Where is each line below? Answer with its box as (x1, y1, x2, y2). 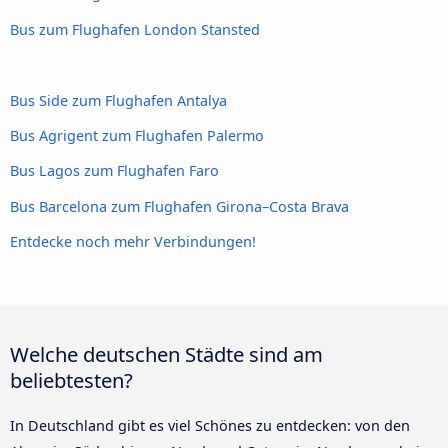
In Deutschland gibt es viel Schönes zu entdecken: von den (10, 416, 410, 436)
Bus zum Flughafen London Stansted (10, 19, 260, 39)
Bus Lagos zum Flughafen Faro (10, 161, 219, 181)
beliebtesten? (10, 366, 133, 395)
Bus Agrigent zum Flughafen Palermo (10, 126, 264, 146)
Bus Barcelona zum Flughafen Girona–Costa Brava (10, 196, 349, 216)
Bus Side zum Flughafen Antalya (10, 90, 227, 110)
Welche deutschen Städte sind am (10, 340, 323, 369)
